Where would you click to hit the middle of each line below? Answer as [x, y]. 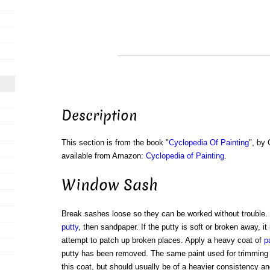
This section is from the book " [115, 143]
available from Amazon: [103, 156]
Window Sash [109, 185]
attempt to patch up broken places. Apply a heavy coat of [162, 240]
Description [99, 116]
